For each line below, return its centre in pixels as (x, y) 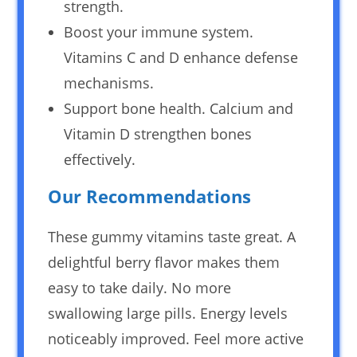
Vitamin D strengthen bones (158, 133)
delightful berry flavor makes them (164, 262)
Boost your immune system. (159, 31)
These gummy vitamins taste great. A (172, 236)
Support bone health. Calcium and (179, 108)
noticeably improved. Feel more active (176, 338)
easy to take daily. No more (140, 287)
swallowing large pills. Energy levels (168, 313)
